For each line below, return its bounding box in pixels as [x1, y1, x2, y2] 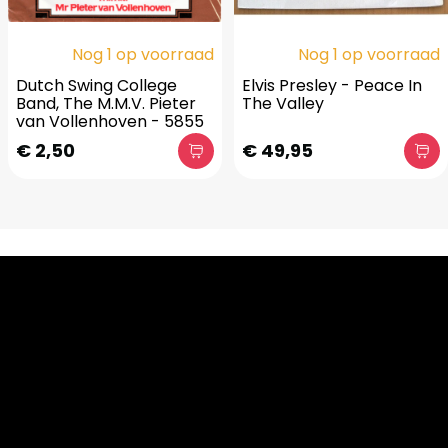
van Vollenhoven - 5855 [16, 110, 204, 133]
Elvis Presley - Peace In [242, 74, 422, 97]
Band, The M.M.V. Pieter [16, 92, 196, 115]
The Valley [242, 92, 324, 115]
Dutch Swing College [16, 74, 177, 97]
